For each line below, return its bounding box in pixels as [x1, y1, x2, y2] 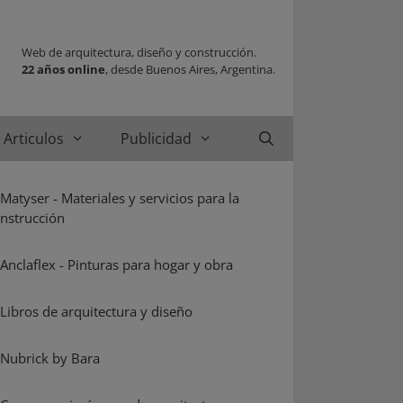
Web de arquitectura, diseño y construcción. [22, 44, 256, 60]
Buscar [292, 128, 339, 148]
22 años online [22, 61, 105, 77]
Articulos [3, 128, 64, 148]
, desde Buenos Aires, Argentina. [105, 61, 275, 77]
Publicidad [120, 128, 192, 148]
